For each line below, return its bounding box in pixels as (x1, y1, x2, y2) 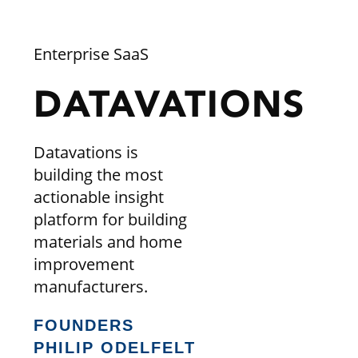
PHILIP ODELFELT (33, 338, 196, 356)
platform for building (33, 208, 187, 230)
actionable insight (33, 185, 164, 208)
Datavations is (33, 141, 138, 163)
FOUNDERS (33, 316, 134, 334)
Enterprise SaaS (33, 42, 149, 65)
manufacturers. (33, 275, 148, 297)
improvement (33, 253, 134, 275)
